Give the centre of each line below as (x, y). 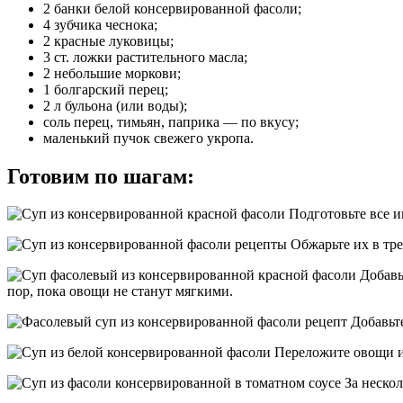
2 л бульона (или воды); (115, 105)
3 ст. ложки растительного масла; (145, 57)
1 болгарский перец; (106, 89)
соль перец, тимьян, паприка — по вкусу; (171, 121)
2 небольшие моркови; (112, 73)
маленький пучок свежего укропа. (148, 138)
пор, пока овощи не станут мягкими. (120, 291)
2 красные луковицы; (108, 40)
